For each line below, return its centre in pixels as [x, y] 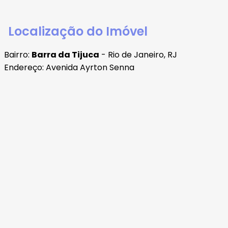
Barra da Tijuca [65, 55]
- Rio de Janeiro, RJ [138, 55]
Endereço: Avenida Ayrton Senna [69, 68]
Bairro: [18, 55]
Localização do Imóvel [78, 32]
